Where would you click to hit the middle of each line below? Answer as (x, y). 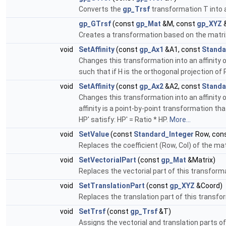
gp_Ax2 (151, 87)
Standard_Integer (164, 134)
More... (180, 120)
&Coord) (209, 186)
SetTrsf (92, 212)
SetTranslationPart (112, 186)
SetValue (94, 134)
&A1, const (183, 50)
